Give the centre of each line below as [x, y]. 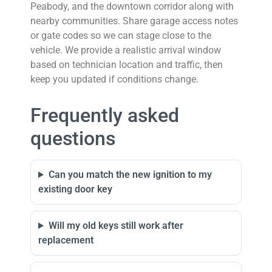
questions [73, 138]
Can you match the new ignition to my [130, 175]
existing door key [75, 189]
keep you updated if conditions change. [114, 79]
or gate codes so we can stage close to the [121, 36]
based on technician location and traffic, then [127, 65]
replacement [66, 240]
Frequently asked [105, 115]
